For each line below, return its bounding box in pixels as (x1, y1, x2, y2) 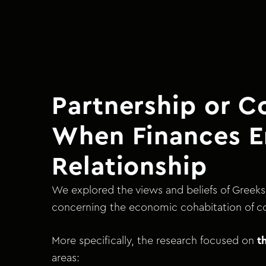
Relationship (52, 154, 207, 180)
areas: (52, 252, 80, 264)
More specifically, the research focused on (52, 235, 257, 246)
